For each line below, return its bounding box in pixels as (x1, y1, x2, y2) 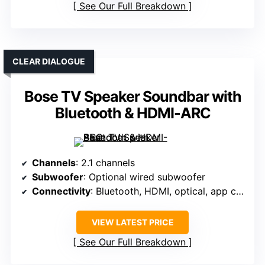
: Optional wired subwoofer (83, 171, 205, 183)
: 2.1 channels (76, 157, 135, 169)
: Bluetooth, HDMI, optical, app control (91, 185, 236, 198)
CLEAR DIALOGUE (12, 56, 85, 67)
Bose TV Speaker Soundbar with (24, 88, 241, 106)
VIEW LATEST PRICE (91, 217, 174, 228)
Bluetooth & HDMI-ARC (54, 104, 211, 122)
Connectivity (32, 185, 91, 198)
